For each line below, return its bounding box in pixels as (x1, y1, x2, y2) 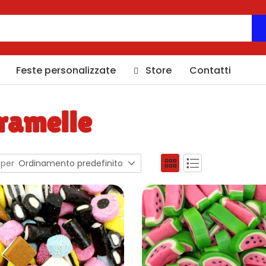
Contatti (189, 64, 231, 78)
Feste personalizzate (16, 64, 116, 78)
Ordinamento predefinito (18, 157, 123, 170)
